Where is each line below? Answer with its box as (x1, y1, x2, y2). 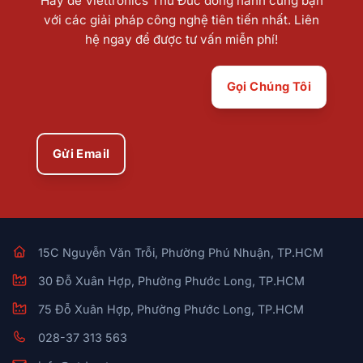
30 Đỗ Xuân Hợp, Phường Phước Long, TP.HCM (38, 273, 305, 288)
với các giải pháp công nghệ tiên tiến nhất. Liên (44, 12, 319, 28)
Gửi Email (52, 146, 110, 161)
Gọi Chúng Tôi (226, 79, 312, 94)
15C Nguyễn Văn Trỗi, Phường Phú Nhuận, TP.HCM (38, 245, 324, 259)
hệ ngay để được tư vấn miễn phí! (85, 32, 278, 47)
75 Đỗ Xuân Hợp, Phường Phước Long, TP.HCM (38, 301, 305, 316)
